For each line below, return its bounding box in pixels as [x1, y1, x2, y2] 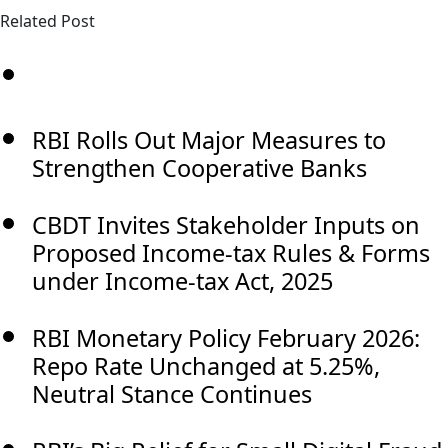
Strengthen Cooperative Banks [32, 151, 367, 184]
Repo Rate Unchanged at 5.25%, [32, 349, 380, 382]
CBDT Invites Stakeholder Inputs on [32, 208, 420, 241]
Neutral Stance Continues [32, 377, 312, 410]
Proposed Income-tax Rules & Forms [32, 236, 430, 269]
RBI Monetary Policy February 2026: [32, 321, 420, 354]
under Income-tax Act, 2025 [32, 264, 333, 297]
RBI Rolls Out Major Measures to [32, 123, 386, 156]
